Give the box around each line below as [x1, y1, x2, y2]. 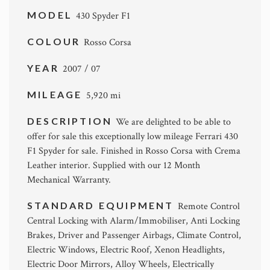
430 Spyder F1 [76, 10, 131, 22]
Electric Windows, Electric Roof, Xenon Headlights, [27, 243, 225, 256]
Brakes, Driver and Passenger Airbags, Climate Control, [27, 229, 241, 242]
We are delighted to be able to [116, 116, 231, 128]
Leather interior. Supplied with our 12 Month [27, 159, 200, 172]
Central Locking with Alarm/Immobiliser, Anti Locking [27, 215, 240, 227]
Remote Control [177, 200, 240, 213]
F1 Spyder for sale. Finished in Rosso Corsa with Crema [27, 145, 240, 157]
